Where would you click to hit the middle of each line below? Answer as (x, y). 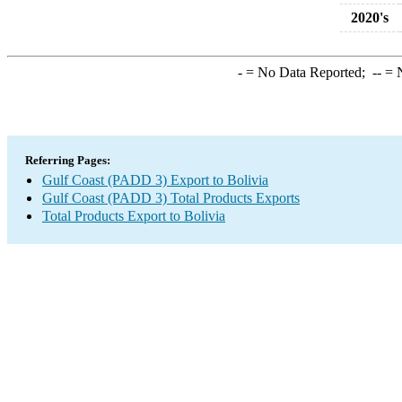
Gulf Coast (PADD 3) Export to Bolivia (155, 180)
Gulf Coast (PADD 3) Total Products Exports (171, 198)
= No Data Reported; (307, 72)
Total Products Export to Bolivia (134, 216)
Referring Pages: (68, 160)
